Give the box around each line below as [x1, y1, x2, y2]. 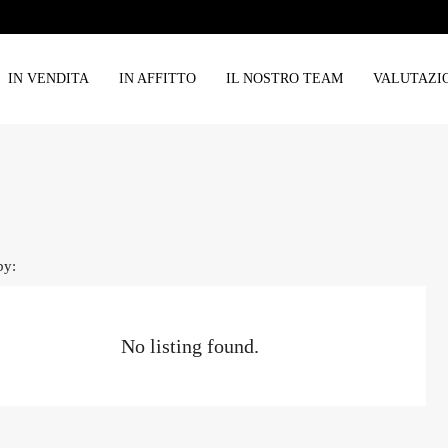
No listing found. [121, 335, 260, 357]
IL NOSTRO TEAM [226, 71, 343, 86]
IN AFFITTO [119, 71, 196, 86]
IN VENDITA [8, 71, 89, 86]
